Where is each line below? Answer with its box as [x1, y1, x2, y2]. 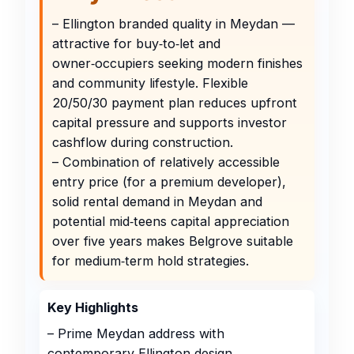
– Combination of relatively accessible [52, 153, 280, 170]
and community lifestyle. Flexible [52, 74, 248, 91]
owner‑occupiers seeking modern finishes [52, 55, 303, 71]
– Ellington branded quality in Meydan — [52, 15, 295, 32]
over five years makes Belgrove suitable [52, 232, 293, 249]
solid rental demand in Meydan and [52, 193, 262, 209]
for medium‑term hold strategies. [52, 252, 249, 269]
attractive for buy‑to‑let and [52, 35, 220, 51]
